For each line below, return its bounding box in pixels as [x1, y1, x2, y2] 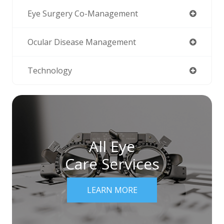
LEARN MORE [86, 184, 137, 196]
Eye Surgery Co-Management [27, 8, 138, 19]
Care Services [64, 153, 159, 174]
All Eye [89, 136, 135, 157]
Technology [27, 65, 72, 76]
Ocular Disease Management [27, 36, 136, 48]
